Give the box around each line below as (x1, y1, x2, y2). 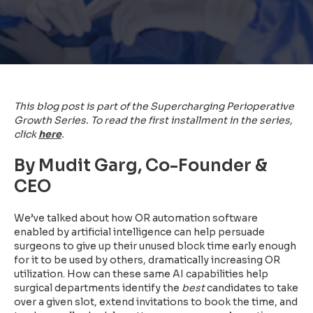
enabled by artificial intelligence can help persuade (14, 226, 265, 238)
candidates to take (205, 282, 298, 294)
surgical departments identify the (14, 282, 182, 294)
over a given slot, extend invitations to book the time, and (14, 296, 298, 308)
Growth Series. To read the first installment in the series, (14, 114, 293, 126)
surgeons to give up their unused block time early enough (14, 240, 296, 252)
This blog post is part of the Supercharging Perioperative (14, 100, 294, 112)
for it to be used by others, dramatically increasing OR (14, 254, 280, 266)
